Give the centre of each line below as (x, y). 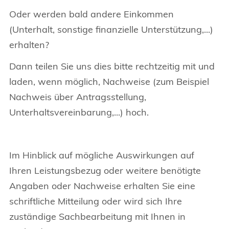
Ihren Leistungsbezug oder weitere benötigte (105, 170)
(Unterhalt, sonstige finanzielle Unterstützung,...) (111, 29)
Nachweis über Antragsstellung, (78, 97)
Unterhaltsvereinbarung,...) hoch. (79, 112)
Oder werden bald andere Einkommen (91, 14)
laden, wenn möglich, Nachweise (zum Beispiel (109, 82)
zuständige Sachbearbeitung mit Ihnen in (97, 216)
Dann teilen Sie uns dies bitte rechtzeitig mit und (112, 66)
